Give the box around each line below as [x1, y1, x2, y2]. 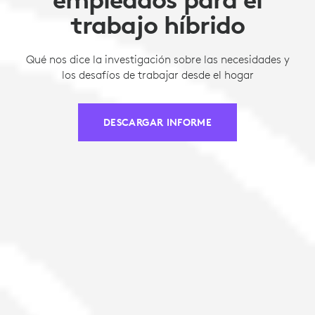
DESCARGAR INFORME [103, 115, 212, 129]
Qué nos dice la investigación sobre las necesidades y [25, 51, 290, 66]
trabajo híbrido [70, 8, 245, 40]
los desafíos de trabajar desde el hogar [61, 67, 254, 82]
